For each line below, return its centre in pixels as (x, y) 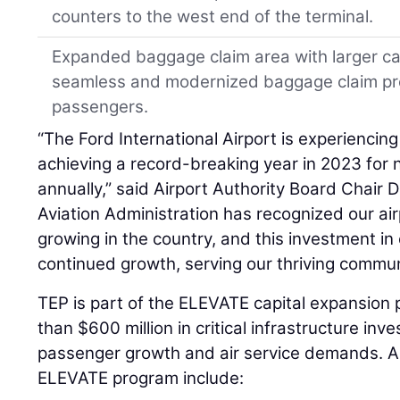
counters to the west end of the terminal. (213, 16)
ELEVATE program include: (141, 378)
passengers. (100, 106)
